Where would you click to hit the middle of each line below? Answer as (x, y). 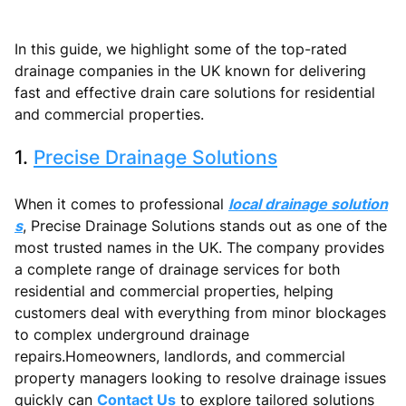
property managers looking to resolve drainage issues (200, 377)
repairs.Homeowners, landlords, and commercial (180, 356)
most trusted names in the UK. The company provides (199, 247)
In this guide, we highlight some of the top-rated (181, 48)
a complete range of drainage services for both (177, 269)
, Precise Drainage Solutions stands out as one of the (205, 225)
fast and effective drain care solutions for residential (195, 92)
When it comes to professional (121, 203)
